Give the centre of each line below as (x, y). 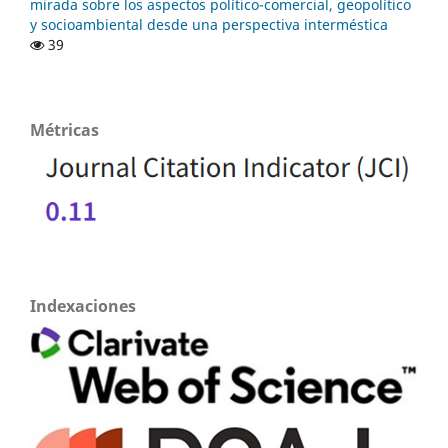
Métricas (64, 129)
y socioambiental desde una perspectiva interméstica (209, 24)
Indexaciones (83, 305)
